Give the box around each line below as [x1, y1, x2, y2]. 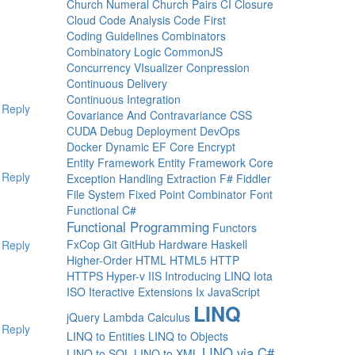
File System [66, 186, 125, 202]
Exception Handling [66, 170, 163, 186]
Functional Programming [66, 217, 209, 236]
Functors [212, 219, 257, 235]
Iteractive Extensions [88, 284, 193, 300]
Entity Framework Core [157, 155, 273, 170]
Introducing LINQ [164, 268, 250, 284]
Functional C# [66, 202, 136, 218]
